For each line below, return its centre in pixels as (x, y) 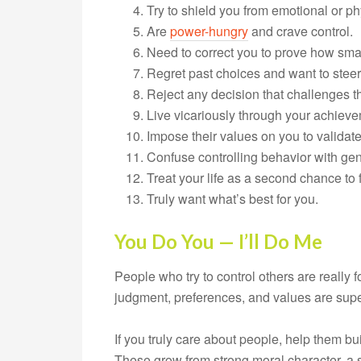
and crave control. (301, 31)
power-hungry (209, 31)
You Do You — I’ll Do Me (218, 241)
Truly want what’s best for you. (232, 199)
